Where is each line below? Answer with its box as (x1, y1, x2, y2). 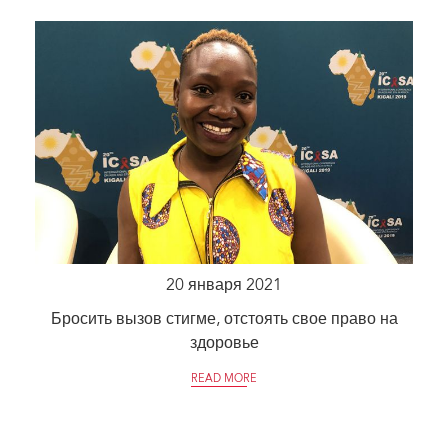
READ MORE (191, 374, 257, 386)
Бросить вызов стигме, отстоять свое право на (50, 312, 398, 329)
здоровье (189, 336, 259, 353)
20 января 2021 (166, 278, 282, 295)
